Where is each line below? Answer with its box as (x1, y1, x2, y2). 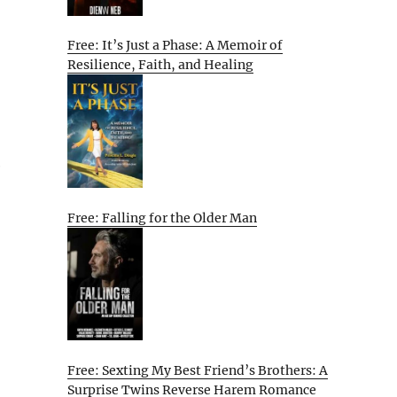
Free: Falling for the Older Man (67, 209, 257, 226)
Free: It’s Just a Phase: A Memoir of (67, 37, 283, 54)
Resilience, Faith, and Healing (67, 57, 253, 74)
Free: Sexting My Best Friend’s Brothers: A (67, 362, 328, 378)
